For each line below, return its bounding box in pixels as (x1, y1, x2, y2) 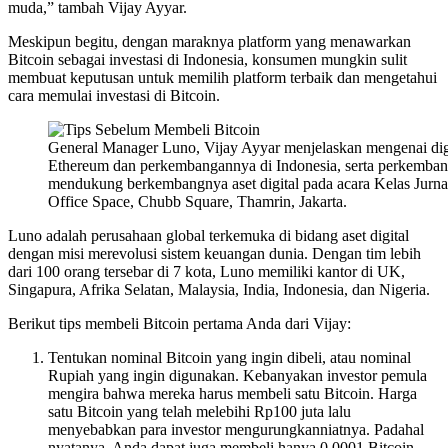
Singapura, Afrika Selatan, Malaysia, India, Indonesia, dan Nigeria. (8, 281, 430, 299)
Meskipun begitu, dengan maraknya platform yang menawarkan (8, 33, 411, 51)
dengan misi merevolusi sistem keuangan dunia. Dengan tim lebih (8, 245, 421, 263)
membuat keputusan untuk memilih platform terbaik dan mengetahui (8, 69, 437, 87)
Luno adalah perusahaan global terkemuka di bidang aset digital (8, 227, 409, 245)
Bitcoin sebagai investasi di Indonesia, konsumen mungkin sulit (8, 51, 407, 69)
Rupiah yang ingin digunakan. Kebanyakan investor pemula (48, 367, 427, 385)
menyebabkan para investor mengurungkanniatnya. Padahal (48, 421, 424, 439)
